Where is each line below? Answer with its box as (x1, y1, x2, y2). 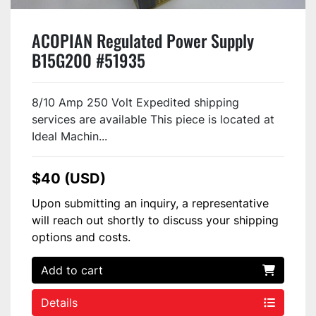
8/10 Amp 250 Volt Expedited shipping (32, 95, 239, 109)
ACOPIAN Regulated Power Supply (32, 27, 254, 53)
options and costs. (32, 229, 130, 244)
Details (41, 295, 78, 310)
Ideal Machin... (32, 128, 107, 143)
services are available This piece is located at (32, 111, 274, 126)
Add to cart (41, 262, 103, 277)
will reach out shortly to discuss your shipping (32, 212, 279, 227)
